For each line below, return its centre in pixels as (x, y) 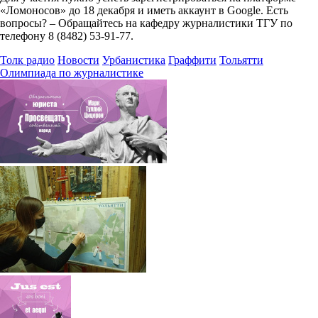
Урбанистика (134, 60)
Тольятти (241, 60)
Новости (78, 60)
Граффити (192, 60)
